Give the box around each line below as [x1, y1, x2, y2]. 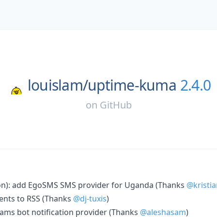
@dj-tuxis [73, 193, 107, 204]
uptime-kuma [88, 75, 176, 95]
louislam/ [27, 75, 88, 95]
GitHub [99, 98, 132, 111]
